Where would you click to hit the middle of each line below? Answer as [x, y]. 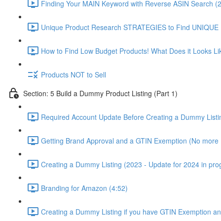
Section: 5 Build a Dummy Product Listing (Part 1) [100, 93]
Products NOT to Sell [74, 74]
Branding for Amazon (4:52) [84, 188]
